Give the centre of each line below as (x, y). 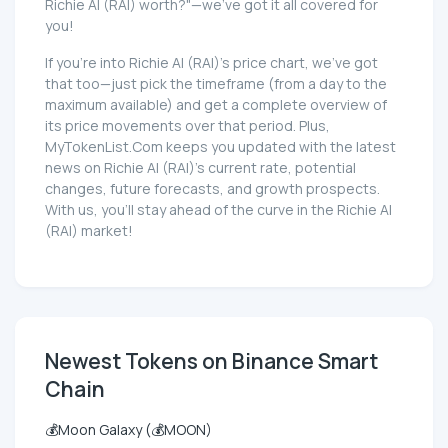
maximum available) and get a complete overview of (216, 105)
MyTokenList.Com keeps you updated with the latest (220, 147)
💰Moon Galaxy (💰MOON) (128, 430)
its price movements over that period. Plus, (187, 126)
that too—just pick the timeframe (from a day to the (216, 84)
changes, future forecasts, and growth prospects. (212, 189)
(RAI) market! (89, 231)
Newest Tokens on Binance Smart (211, 361)
